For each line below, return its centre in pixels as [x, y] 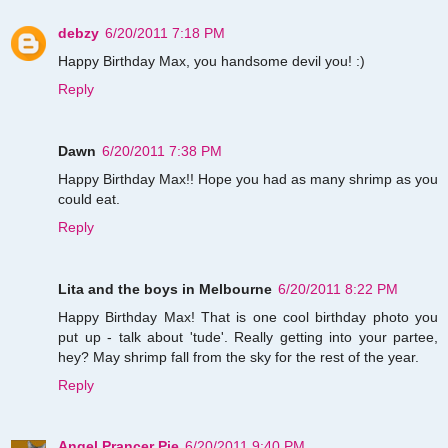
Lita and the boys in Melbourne [165, 288]
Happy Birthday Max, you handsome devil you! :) [211, 60]
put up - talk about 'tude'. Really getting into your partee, [248, 336]
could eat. [89, 198]
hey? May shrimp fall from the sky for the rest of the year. [238, 356]
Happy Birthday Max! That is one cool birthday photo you [248, 316]
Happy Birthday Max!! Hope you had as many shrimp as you [248, 178]
